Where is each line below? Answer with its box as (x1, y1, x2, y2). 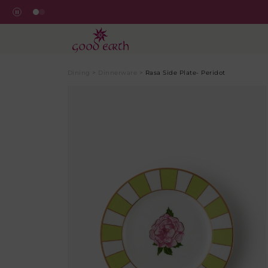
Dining (67, 69, 90, 77)
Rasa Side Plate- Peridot (145, 69, 226, 77)
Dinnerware (98, 69, 137, 77)
